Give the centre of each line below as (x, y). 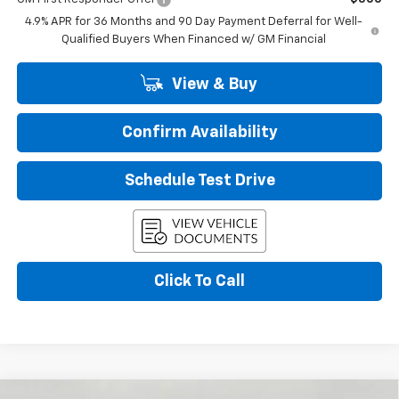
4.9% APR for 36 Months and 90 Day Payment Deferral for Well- (193, 21)
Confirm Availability (199, 132)
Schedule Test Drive (199, 180)
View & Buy (213, 84)
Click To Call (199, 281)
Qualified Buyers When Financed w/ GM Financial (193, 39)
